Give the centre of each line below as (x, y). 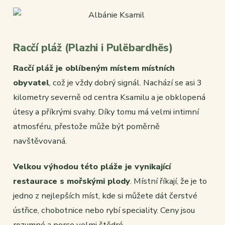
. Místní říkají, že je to (168, 181)
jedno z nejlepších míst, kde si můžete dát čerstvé (105, 196)
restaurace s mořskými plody (72, 181)
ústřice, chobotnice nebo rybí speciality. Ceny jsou (104, 210)
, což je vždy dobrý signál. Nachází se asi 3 (126, 83)
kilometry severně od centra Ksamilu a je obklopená (109, 97)
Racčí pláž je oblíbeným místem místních (94, 68)
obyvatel (31, 83)
